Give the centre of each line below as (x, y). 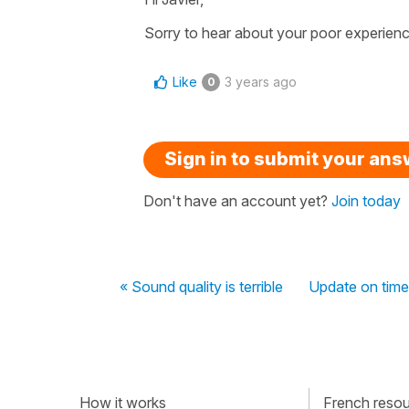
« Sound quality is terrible (201, 286)
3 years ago (261, 81)
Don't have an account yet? (237, 200)
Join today (366, 200)
